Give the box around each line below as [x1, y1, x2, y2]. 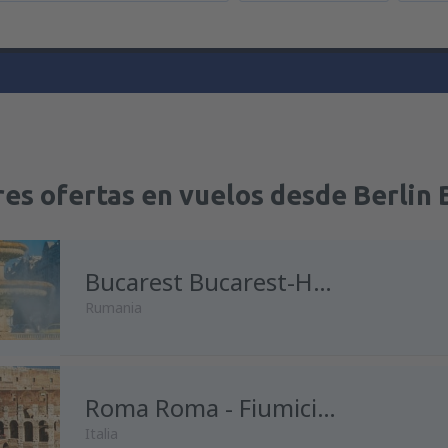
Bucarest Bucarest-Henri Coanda [313, 265, 332, 298]
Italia [85, 424, 118, 443]
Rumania [85, 298, 142, 317]
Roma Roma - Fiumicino [317, 391, 336, 424]
